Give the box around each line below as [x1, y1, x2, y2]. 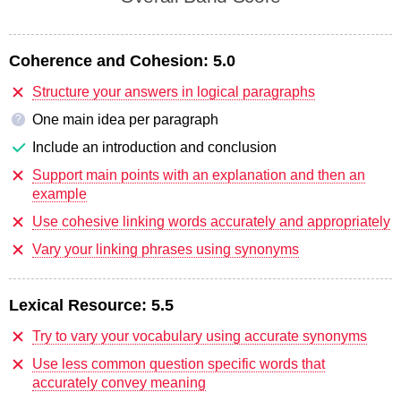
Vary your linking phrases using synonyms [32, 241, 299, 257]
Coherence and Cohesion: [9, 51, 209, 70]
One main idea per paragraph [32, 111, 218, 127]
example [32, 185, 87, 201]
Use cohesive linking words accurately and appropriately [32, 213, 390, 229]
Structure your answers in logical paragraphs [32, 83, 315, 99]
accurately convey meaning [32, 374, 206, 390]
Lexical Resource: [9, 295, 147, 314]
